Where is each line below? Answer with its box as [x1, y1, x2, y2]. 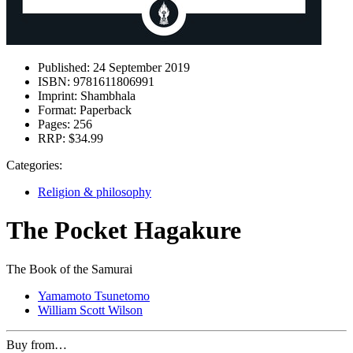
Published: [38, 61, 90, 74]
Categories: [6, 158, 62, 172]
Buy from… [6, 337, 67, 351]
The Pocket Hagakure [6, 216, 241, 245]
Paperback [76, 103, 132, 117]
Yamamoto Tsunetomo [38, 288, 150, 303]
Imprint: [38, 89, 77, 102]
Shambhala [77, 89, 136, 102]
